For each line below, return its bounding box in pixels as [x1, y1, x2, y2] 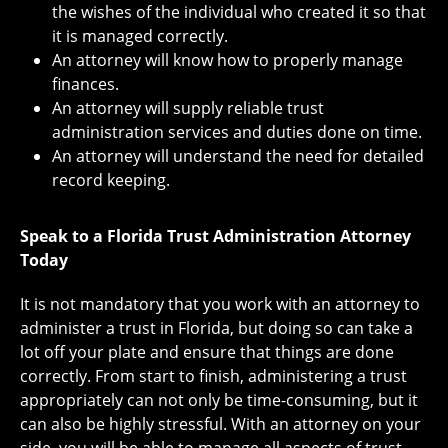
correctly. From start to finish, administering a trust [20, 365, 407, 388]
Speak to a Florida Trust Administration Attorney [20, 225, 411, 248]
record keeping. [52, 169, 170, 192]
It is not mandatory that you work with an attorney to [20, 293, 420, 316]
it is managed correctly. [52, 25, 228, 48]
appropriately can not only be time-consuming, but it [20, 389, 418, 412]
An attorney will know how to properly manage [52, 49, 403, 72]
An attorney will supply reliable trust [52, 97, 324, 120]
